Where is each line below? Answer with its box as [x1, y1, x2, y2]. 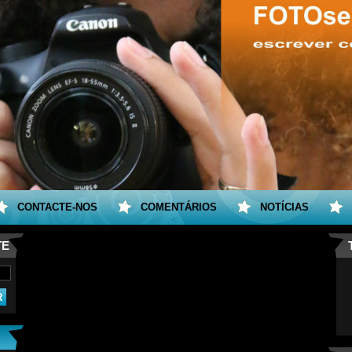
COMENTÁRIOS [141, 201, 217, 213]
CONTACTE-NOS [17, 201, 97, 213]
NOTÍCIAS [260, 201, 309, 213]
